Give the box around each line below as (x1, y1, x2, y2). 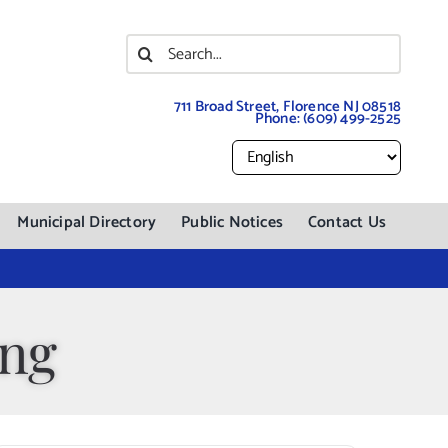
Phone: (254, 106, 304, 131)
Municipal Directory (17, 209, 157, 236)
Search (124, 29, 189, 65)
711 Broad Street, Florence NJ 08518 (174, 94, 402, 119)
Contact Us (308, 209, 387, 236)
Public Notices (181, 209, 284, 236)
